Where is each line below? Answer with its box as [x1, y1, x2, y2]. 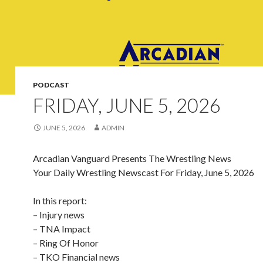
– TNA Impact [33, 223, 90, 234]
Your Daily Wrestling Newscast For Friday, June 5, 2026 [33, 167, 254, 178]
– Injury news [33, 209, 85, 220]
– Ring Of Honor [33, 237, 99, 248]
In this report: [33, 195, 87, 206]
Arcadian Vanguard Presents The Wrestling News [33, 153, 231, 164]
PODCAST [33, 80, 69, 89]
